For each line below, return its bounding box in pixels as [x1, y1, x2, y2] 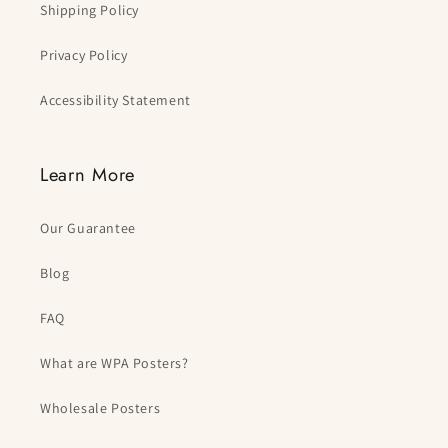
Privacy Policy [40, 46, 128, 65]
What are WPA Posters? [40, 354, 189, 373]
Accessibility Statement [40, 91, 191, 110]
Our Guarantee [40, 219, 136, 238]
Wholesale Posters [40, 399, 161, 418]
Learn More [40, 161, 135, 189]
